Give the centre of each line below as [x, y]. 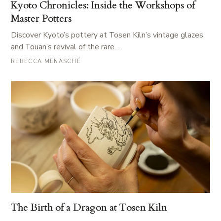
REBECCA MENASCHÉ [46, 61]
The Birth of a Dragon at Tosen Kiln [89, 207]
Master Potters [41, 18]
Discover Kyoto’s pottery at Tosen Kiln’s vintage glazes [107, 35]
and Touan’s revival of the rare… [65, 46]
